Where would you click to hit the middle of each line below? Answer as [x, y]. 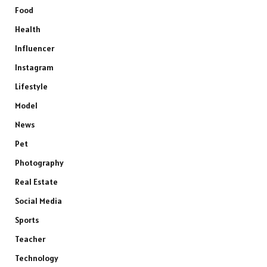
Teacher [30, 239]
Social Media [38, 201]
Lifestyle [31, 87]
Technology [37, 258]
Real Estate [36, 182]
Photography [39, 163]
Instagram [34, 68]
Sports [27, 220]
